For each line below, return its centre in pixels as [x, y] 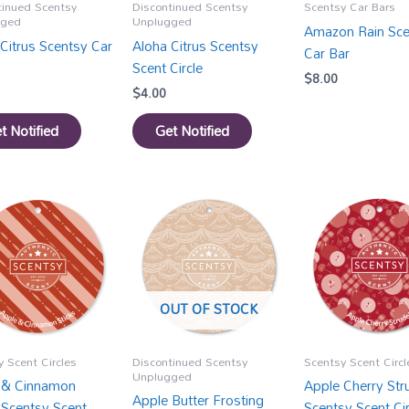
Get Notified [193, 131]
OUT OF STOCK [210, 309]
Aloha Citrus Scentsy [196, 45]
